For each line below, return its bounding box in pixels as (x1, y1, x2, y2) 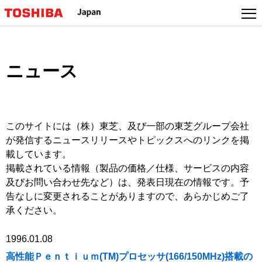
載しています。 (6, 149, 71, 159)
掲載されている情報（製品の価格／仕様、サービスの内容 (6, 163, 249, 173)
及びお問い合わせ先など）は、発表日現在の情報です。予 (6, 177, 249, 187)
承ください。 (6, 205, 62, 215)
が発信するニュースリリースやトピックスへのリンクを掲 (6, 135, 249, 145)
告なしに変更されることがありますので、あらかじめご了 (6, 191, 249, 201)
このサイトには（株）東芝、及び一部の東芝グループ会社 (6, 121, 249, 131)
